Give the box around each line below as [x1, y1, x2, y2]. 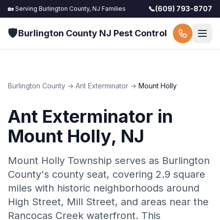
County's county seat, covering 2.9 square [8, 168, 205, 180]
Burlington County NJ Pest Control [18, 28, 167, 38]
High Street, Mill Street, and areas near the [8, 196, 209, 208]
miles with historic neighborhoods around [8, 182, 199, 194]
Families [100, 5, 126, 12]
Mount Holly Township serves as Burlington [8, 155, 210, 166]
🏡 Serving [8, 5, 39, 12]
